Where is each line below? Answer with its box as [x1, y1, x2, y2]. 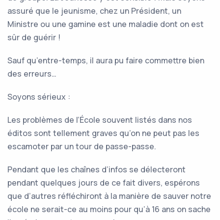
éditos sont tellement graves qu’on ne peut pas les [7, 128, 199, 138]
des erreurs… [7, 68, 56, 79]
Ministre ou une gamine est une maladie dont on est [7, 19, 204, 29]
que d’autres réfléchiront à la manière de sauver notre [7, 191, 211, 201]
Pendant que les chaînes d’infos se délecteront [7, 164, 186, 175]
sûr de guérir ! [7, 32, 60, 43]
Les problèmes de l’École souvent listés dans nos [7, 114, 192, 125]
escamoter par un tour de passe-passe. [7, 141, 156, 152]
